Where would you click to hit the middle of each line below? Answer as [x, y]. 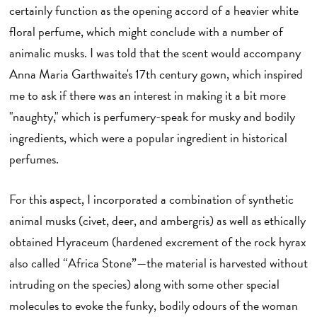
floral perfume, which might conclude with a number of [146, 32]
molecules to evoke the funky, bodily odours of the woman [153, 305]
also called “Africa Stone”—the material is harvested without [158, 263]
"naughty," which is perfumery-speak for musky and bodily [152, 117]
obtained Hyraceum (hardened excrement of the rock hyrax [157, 241]
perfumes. [36, 159]
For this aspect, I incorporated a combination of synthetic [151, 199]
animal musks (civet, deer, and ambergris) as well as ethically [157, 220]
